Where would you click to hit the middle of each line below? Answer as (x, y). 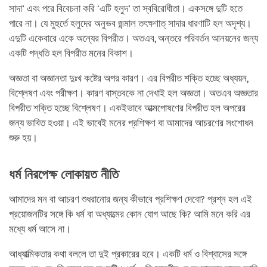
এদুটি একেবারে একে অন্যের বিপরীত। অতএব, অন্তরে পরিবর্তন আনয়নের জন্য (133, 38)
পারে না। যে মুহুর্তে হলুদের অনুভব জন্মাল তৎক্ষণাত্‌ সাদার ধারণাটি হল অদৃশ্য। (130, 23)
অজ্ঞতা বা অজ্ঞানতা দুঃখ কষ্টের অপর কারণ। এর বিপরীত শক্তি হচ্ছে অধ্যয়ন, (128, 78)
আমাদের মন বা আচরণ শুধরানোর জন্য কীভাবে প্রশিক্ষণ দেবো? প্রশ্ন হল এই (131, 199)
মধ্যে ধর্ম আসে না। (40, 229)
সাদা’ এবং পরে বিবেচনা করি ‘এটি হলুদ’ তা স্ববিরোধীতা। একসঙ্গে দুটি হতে (126, 8)
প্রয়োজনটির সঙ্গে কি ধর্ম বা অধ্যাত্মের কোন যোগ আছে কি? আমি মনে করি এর (130, 214)
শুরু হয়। (23, 138)
